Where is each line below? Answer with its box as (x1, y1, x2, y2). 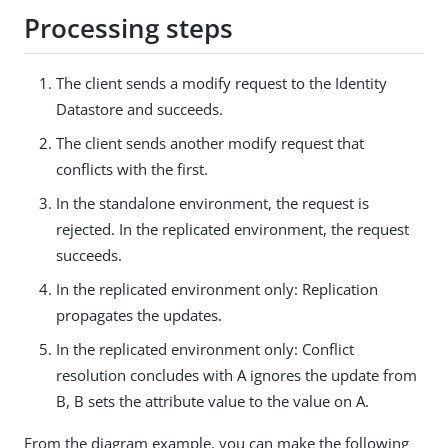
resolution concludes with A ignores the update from (56, 365, 417, 386)
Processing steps (24, 9, 233, 46)
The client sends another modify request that (56, 133, 364, 154)
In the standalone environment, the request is (56, 193, 369, 214)
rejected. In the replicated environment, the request (56, 219, 409, 240)
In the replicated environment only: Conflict (56, 339, 354, 360)
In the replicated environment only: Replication (56, 279, 378, 300)
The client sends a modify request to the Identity (56, 73, 387, 94)
